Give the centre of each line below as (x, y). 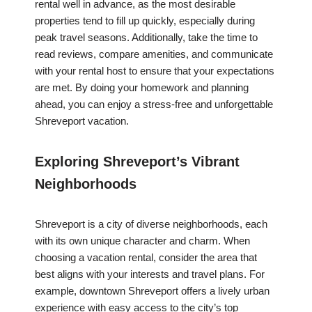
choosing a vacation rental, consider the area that (146, 258)
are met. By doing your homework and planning (142, 88)
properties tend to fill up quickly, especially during (145, 21)
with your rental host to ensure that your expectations (155, 71)
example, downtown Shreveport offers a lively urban (152, 291)
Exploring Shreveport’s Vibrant (137, 162)
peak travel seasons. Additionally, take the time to (146, 38)
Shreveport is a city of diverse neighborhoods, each (151, 224)
